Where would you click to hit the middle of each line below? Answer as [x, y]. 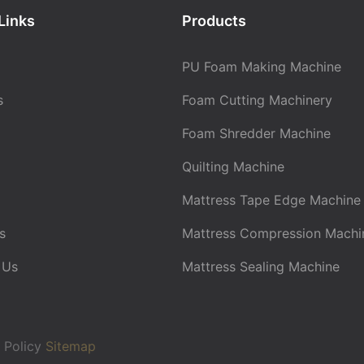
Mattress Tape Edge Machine [271, 200]
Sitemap [69, 346]
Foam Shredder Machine [256, 134]
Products [214, 20]
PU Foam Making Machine [262, 67]
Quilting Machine [233, 167]
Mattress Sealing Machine [261, 267]
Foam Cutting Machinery [257, 100]
